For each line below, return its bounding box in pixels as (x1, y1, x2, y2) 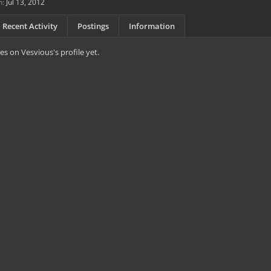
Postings (77, 21, 109, 31)
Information (129, 21, 175, 31)
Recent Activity (2, 21, 57, 31)
